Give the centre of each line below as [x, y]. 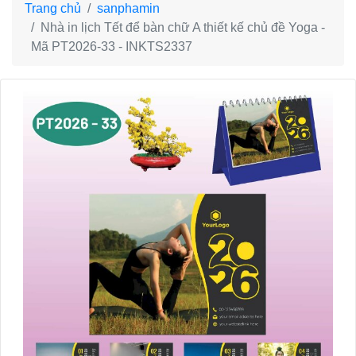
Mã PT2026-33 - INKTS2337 [112, 47]
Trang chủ [53, 9]
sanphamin [128, 9]
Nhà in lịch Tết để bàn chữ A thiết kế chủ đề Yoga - [183, 28]
